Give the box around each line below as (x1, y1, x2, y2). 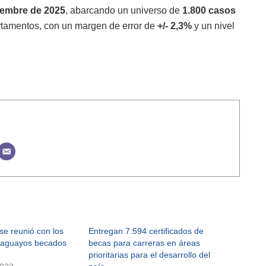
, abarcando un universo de (65, 5, 182, 15)
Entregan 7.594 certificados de (88, 226, 204, 236)
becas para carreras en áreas (88, 238, 200, 248)
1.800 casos (182, 5, 236, 15)
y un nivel (192, 20, 235, 31)
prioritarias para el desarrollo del (88, 250, 210, 260)
